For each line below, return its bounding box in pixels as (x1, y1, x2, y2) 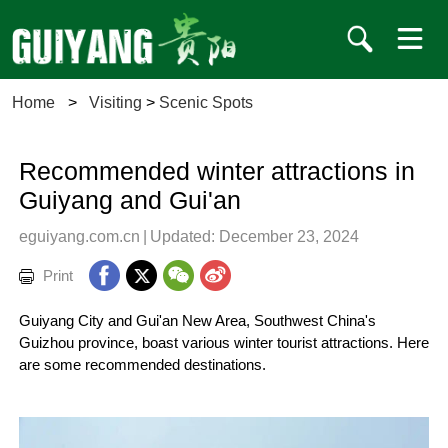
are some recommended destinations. (18, 357, 266, 374)
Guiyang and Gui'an (18, 186, 241, 214)
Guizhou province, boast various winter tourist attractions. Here (18, 335, 429, 352)
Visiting (89, 93, 143, 112)
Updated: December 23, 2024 (149, 226, 359, 245)
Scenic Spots (159, 93, 254, 112)
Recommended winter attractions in (18, 157, 415, 185)
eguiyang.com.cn (18, 226, 140, 245)
